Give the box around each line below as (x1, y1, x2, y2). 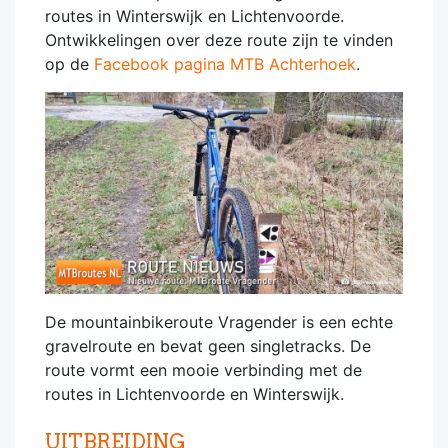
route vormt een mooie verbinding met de (45, 359, 362, 380)
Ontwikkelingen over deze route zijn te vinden (45, 30, 393, 50)
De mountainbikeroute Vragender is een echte (45, 311, 393, 332)
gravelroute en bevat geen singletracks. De (45, 335, 371, 356)
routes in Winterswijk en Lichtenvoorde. (45, 6, 344, 26)
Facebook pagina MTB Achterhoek (94, 54, 356, 74)
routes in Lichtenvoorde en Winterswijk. (45, 383, 344, 404)
